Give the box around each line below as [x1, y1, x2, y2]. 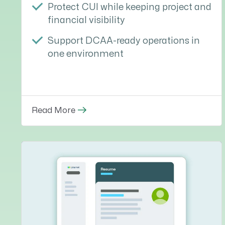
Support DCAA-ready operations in [48, 37, 200, 46]
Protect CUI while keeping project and [48, 3, 211, 12]
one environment [48, 50, 124, 59]
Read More [32, 106, 75, 115]
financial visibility [48, 16, 125, 25]
